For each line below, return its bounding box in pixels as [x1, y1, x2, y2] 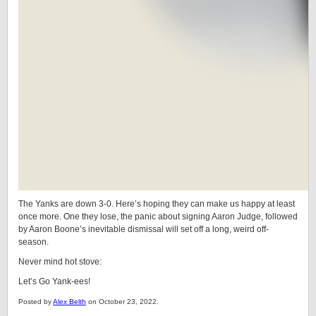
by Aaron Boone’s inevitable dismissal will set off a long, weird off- [18, 224, 269, 234]
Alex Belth [53, 298, 86, 305]
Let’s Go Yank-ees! [18, 276, 90, 286]
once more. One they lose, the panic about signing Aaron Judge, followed [18, 212, 298, 221]
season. [18, 237, 49, 247]
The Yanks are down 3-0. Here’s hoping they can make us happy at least [18, 199, 295, 209]
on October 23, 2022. [86, 298, 159, 305]
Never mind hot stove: [18, 257, 102, 267]
